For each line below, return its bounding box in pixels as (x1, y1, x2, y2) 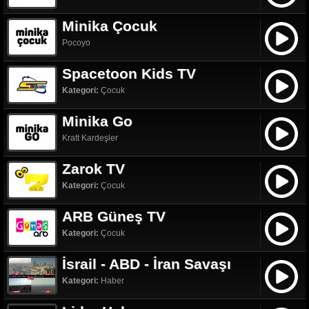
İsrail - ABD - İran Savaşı (62, 255, 231, 272)
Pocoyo (62, 37, 90, 48)
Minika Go (62, 112, 132, 129)
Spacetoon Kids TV (62, 65, 196, 81)
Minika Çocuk (62, 17, 157, 34)
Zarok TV (62, 160, 125, 177)
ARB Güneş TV (62, 208, 166, 224)
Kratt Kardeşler (62, 132, 118, 143)
